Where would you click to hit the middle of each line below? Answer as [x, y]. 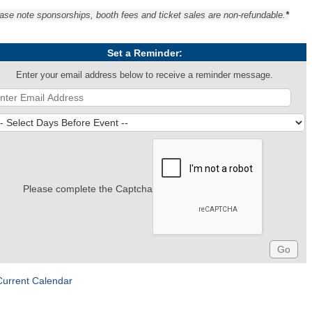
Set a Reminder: [145, 53]
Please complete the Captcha [87, 189]
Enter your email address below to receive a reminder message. [145, 75]
